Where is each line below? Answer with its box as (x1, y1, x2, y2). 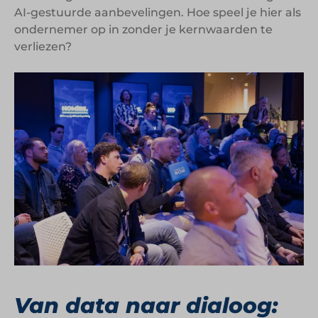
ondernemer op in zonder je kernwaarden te (14, 22, 273, 36)
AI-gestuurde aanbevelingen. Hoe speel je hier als (14, 5, 301, 19)
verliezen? (14, 39, 72, 53)
